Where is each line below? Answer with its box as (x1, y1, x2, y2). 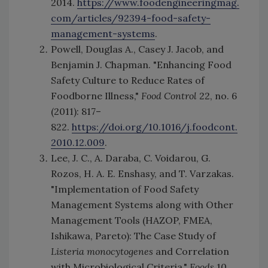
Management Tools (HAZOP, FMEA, (51, 214, 212, 226)
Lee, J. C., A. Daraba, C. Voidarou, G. (51, 152, 211, 164)
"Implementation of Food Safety (51, 183, 199, 195)
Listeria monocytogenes (51, 245, 153, 257)
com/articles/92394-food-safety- (51, 12, 211, 24)
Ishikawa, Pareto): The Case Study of (51, 230, 216, 242)
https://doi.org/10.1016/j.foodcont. (72, 121, 237, 133)
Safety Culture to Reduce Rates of (51, 74, 205, 86)
